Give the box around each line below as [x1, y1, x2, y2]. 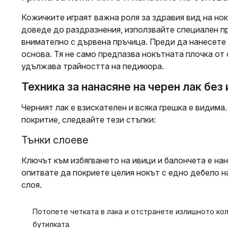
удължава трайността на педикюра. [21, 61, 164, 71]
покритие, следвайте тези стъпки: [21, 114, 156, 125]
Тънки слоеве [21, 133, 89, 146]
